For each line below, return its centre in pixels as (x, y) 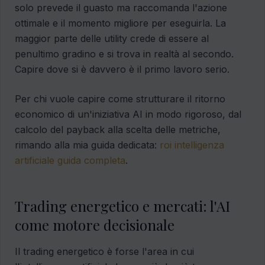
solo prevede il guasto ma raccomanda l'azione (121, 8)
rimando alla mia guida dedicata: (87, 145)
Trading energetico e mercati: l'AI (122, 206)
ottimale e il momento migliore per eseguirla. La (120, 23)
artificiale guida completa (70, 161)
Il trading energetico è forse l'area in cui (104, 252)
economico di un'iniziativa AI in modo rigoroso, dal (128, 114)
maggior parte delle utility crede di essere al (112, 39)
